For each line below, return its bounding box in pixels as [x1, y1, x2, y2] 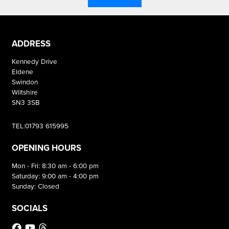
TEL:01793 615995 [12, 121, 68, 131]
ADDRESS [12, 37, 51, 51]
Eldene [12, 66, 33, 77]
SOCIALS [12, 202, 48, 215]
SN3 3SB [12, 97, 40, 108]
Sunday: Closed [12, 181, 59, 192]
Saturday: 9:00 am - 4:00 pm [12, 171, 99, 181]
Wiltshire [12, 87, 38, 98]
